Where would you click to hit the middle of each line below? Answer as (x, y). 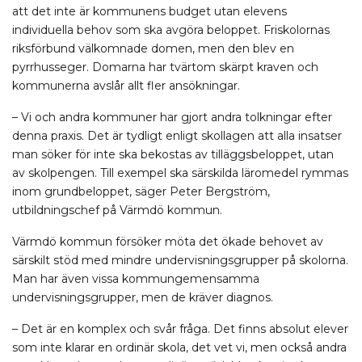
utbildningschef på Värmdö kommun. (117, 210)
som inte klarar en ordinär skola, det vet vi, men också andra (179, 347)
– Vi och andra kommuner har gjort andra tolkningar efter (172, 117)
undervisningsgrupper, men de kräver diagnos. (143, 297)
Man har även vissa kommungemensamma (136, 279)
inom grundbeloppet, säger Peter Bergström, (141, 192)
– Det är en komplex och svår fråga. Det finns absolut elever (180, 329)
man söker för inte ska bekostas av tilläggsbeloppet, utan (173, 154)
